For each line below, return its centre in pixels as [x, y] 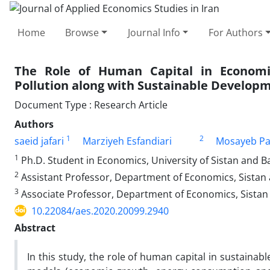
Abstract [35, 228]
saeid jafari [39, 141]
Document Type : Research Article [91, 105]
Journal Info [154, 32]
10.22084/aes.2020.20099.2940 [100, 211]
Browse [82, 32]
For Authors [235, 32]
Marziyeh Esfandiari [127, 141]
